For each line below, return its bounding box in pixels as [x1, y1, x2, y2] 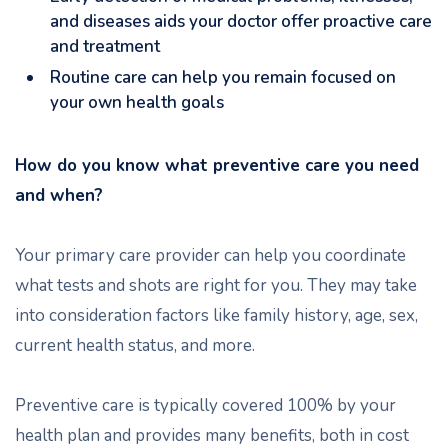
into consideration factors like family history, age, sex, [15, 304, 418, 327]
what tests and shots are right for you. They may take [15, 274, 417, 297]
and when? [15, 184, 103, 207]
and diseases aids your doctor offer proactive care [50, 10, 432, 33]
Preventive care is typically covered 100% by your [15, 394, 396, 417]
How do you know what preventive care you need [15, 154, 419, 177]
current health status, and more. [15, 334, 255, 357]
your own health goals [50, 91, 224, 114]
